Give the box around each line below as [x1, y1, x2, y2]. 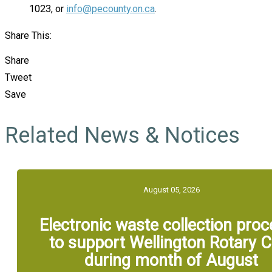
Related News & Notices [5, 123, 240, 149]
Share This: [5, 30, 52, 42]
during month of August [84, 251, 258, 271]
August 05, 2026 [143, 185, 200, 195]
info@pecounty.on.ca [66, 2, 155, 15]
